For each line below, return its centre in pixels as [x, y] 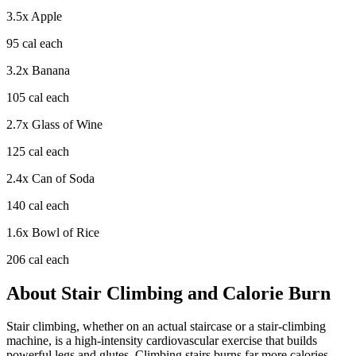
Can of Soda [63, 178]
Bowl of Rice [66, 232]
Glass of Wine [67, 124]
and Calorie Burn [257, 293]
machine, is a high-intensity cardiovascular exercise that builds [162, 341]
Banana [51, 70]
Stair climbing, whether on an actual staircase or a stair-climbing [166, 327]
